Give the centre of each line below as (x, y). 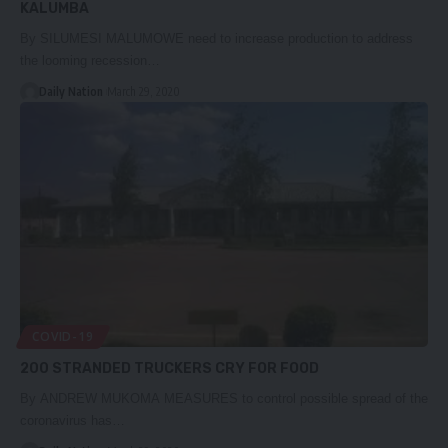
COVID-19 (63, 337)
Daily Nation (70, 92)
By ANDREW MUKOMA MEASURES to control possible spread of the (224, 399)
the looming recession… (90, 61)
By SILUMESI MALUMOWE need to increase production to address (216, 39)
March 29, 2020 (143, 92)
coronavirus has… (72, 421)
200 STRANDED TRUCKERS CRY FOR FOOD (169, 369)
